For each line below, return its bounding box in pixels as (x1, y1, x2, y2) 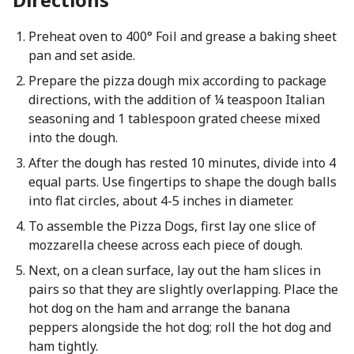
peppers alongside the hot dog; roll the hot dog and (28, 318, 331, 336)
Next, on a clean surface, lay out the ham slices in (28, 262, 321, 279)
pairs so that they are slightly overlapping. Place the (28, 281, 338, 298)
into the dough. (28, 129, 118, 146)
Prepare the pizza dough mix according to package (28, 72, 326, 89)
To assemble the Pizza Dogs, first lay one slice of (28, 217, 316, 235)
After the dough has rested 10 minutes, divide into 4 (28, 154, 336, 171)
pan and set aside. (28, 47, 135, 64)
